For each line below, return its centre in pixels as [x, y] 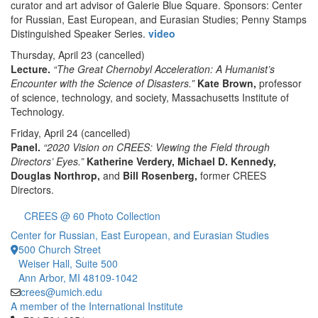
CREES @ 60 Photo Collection [92, 216]
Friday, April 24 [44, 133]
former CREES [232, 175]
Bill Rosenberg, [160, 175]
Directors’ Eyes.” [47, 161]
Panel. [26, 147]
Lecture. [31, 69]
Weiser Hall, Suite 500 [68, 263]
